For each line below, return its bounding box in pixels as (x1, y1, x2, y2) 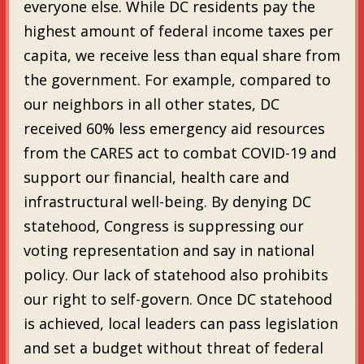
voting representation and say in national (23, 240, 314, 260)
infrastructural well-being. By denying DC (23, 191, 311, 211)
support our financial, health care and (23, 167, 289, 187)
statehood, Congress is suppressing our (23, 215, 304, 236)
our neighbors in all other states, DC (23, 93, 279, 114)
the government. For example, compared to (23, 69, 331, 89)
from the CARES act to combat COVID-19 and (23, 142, 336, 162)
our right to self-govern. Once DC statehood (23, 288, 332, 309)
